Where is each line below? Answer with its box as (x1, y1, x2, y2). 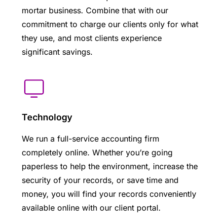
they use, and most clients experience (22, 33, 162, 43)
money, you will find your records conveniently (22, 188, 196, 199)
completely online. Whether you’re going (22, 147, 173, 157)
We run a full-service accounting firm (22, 133, 159, 144)
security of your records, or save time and (22, 175, 179, 185)
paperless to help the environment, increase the (22, 161, 198, 171)
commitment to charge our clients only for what (22, 19, 198, 29)
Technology (22, 111, 73, 122)
